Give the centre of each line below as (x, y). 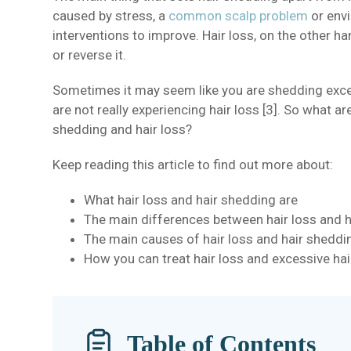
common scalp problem (239, 16)
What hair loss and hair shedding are (191, 200)
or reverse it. (90, 55)
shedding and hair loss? (123, 130)
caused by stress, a (111, 16)
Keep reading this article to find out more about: (193, 165)
